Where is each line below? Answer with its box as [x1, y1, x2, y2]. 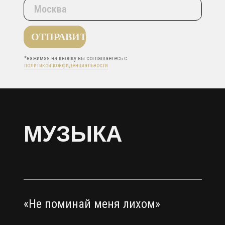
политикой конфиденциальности [24, 61, 108, 69]
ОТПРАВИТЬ [31, 31, 93, 42]
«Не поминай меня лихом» [23, 196, 160, 211]
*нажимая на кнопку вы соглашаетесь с [24, 54, 127, 62]
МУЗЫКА [23, 121, 123, 147]
